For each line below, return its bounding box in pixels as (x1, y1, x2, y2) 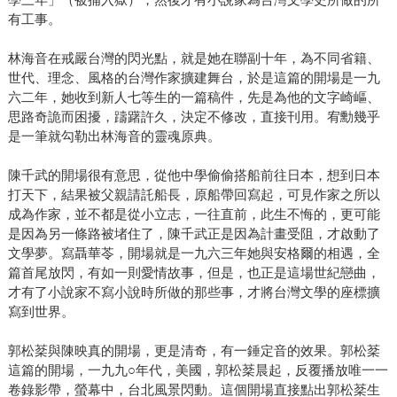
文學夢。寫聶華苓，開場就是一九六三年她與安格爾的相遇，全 (7, 245, 380, 261)
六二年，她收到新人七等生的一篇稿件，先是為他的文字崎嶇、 (7, 90, 380, 105)
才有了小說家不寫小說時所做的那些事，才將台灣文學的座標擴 (7, 284, 380, 300)
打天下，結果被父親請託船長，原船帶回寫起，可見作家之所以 (7, 187, 380, 203)
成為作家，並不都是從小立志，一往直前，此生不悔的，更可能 (7, 206, 380, 222)
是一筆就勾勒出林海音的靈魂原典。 (7, 128, 221, 144)
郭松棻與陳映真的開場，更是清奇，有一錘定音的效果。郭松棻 (7, 343, 380, 359)
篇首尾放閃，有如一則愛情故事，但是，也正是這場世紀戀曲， (7, 265, 380, 281)
